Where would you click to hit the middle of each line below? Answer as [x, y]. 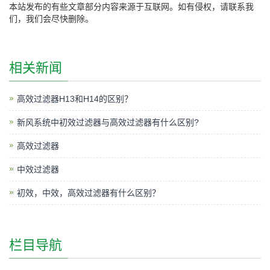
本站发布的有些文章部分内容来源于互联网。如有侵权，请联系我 [131, 7]
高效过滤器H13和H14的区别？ [75, 99]
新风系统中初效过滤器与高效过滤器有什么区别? [108, 123]
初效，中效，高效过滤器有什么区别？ [89, 193]
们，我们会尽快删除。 [51, 19]
